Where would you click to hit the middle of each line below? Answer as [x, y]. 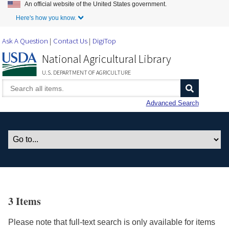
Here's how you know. [46, 18]
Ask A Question [25, 41]
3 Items [25, 201]
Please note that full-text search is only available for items [112, 222]
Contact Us [71, 41]
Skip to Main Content [114, 7]
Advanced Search [172, 103]
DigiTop [105, 41]
